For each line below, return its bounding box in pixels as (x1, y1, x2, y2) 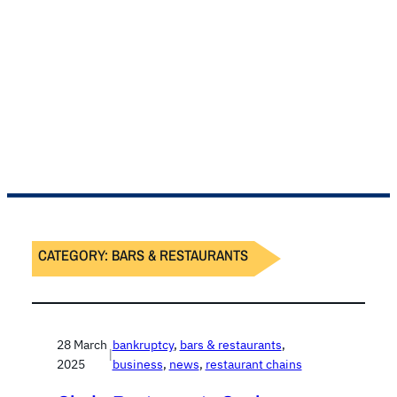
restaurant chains (205, 356, 302, 373)
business (112, 356, 163, 373)
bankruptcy (112, 337, 174, 354)
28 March (57, 337, 107, 354)
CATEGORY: (38, 245, 113, 265)
